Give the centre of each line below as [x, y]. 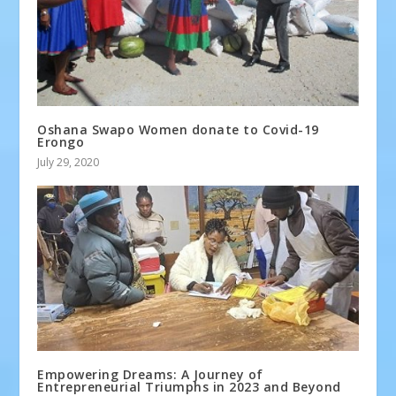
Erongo [61, 142]
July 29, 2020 [69, 163]
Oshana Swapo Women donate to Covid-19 [178, 130]
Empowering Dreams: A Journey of [150, 374]
